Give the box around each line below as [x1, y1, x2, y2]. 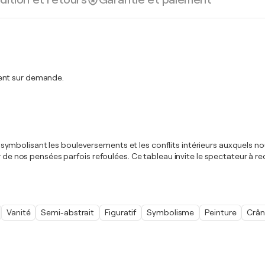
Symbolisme [147, 208, 195, 217]
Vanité [7, 208, 31, 217]
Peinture [205, 208, 237, 217]
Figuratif [105, 208, 137, 217]
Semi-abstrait [41, 208, 95, 217]
